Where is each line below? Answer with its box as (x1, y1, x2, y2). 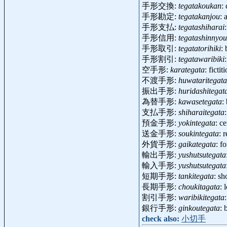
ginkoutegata (178, 204, 220, 213)
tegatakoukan (178, 2, 221, 11)
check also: (142, 214, 181, 223)
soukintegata (178, 129, 219, 138)
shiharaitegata (178, 108, 224, 117)
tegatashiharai (178, 23, 224, 32)
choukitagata (178, 182, 220, 192)
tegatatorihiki (178, 44, 221, 53)
